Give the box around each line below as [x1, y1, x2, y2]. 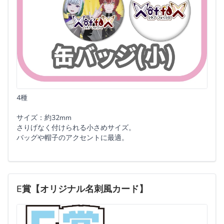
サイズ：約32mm [16, 112, 71, 122]
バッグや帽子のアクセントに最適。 [16, 132, 128, 142]
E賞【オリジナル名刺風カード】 [16, 182, 148, 195]
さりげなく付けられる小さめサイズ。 [16, 122, 135, 132]
